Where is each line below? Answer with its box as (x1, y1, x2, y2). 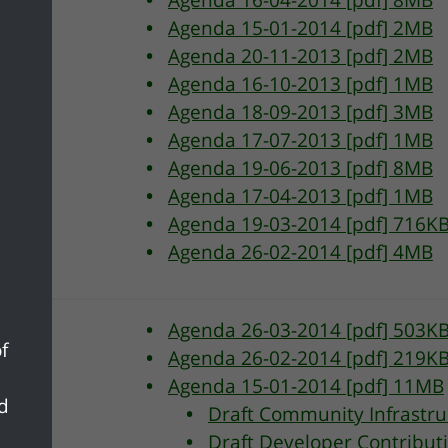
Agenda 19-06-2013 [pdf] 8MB (168, 155, 433, 181)
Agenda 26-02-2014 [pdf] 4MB (168, 239, 433, 265)
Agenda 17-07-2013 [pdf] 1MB (168, 127, 433, 153)
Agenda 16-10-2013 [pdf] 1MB (168, 71, 433, 97)
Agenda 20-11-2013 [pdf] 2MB (168, 43, 433, 69)
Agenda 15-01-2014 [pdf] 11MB (168, 373, 444, 399)
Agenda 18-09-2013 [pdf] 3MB (168, 99, 433, 125)
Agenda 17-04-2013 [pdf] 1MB (168, 183, 433, 209)
